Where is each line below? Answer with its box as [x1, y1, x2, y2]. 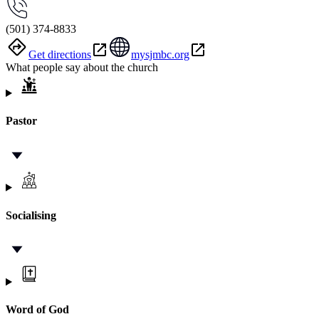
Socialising [6, 209, 56, 221]
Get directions [28, 48, 91, 61]
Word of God [6, 303, 69, 316]
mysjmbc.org [131, 48, 189, 61]
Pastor [6, 115, 37, 127]
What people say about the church [6, 61, 158, 74]
